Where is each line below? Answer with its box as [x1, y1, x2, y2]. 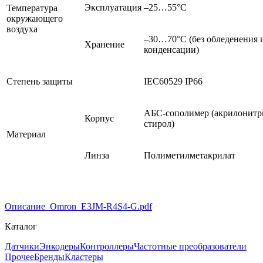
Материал [6, 129, 46, 140]
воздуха [6, 24, 38, 35]
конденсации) [144, 45, 199, 55]
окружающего [6, 14, 63, 24]
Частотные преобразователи [134, 241, 247, 252]
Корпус [85, 113, 114, 124]
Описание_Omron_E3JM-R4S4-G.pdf [5, 201, 152, 212]
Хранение [85, 39, 124, 50]
